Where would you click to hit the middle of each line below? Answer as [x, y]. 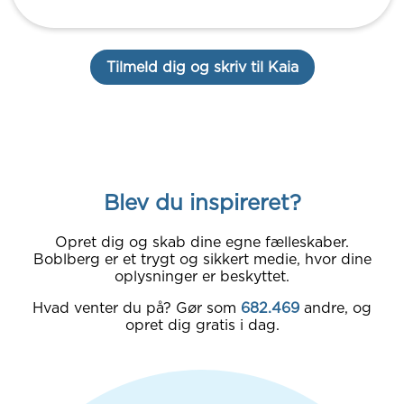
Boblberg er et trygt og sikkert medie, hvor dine [202, 259]
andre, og [338, 308]
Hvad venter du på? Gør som [134, 308]
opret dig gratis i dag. [202, 325]
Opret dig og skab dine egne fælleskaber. [202, 242]
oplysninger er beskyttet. [202, 276]
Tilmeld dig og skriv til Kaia [202, 67]
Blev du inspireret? [202, 202]
